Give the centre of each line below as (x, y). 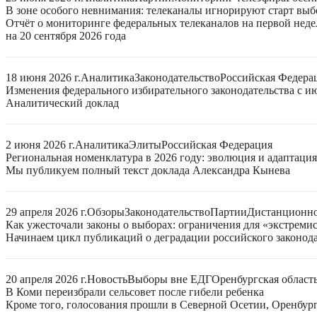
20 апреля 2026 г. (46, 279)
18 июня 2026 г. (43, 77)
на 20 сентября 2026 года (66, 36)
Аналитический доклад (62, 103)
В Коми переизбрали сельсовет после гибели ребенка (135, 292)
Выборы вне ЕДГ (169, 279)
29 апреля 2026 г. (46, 212)
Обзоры (106, 212)
